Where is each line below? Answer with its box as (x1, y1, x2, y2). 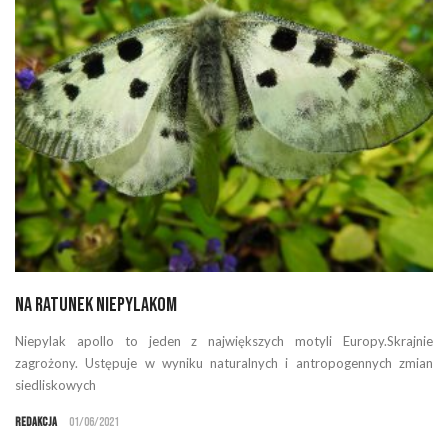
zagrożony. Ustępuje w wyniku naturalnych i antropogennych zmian (15, 355, 433, 372)
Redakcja (15, 415, 57, 431)
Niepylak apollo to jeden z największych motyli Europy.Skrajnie (15, 333, 433, 350)
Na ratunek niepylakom (15, 293, 177, 318)
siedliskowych (15, 377, 96, 394)
